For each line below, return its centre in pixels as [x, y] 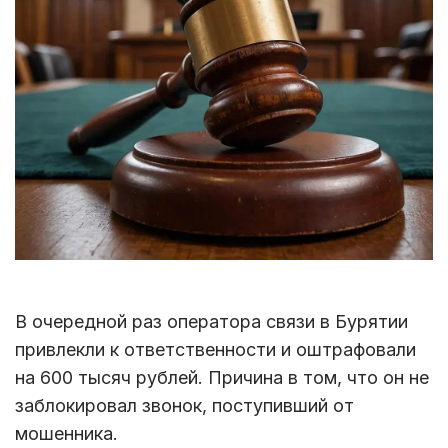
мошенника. [66, 434]
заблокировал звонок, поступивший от [184, 406]
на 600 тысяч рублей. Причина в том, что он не [222, 378]
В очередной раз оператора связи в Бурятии [211, 322]
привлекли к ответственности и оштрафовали [215, 350]
